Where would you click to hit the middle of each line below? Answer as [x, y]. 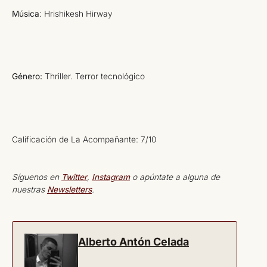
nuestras [30, 190]
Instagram [111, 177]
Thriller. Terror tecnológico [94, 77]
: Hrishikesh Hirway [76, 13]
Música [26, 13]
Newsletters [69, 190]
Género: [27, 77]
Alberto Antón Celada [133, 242]
